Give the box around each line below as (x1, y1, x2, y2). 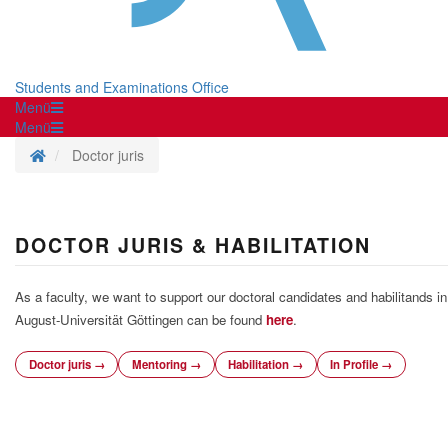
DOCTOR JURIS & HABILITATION (15, 231, 371, 260)
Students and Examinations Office (15, 77, 229, 98)
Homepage (45, 144, 115, 165)
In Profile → (330, 355, 393, 373)
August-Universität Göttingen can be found (15, 310, 266, 330)
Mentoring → (131, 355, 201, 373)
